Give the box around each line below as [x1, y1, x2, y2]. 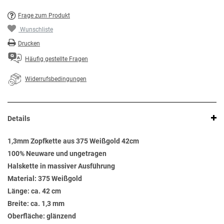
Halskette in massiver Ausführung [7, 162, 115, 170]
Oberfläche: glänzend [7, 212, 76, 220]
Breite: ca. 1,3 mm [7, 199, 64, 208]
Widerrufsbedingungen [25, 75, 86, 83]
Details [7, 114, 30, 123]
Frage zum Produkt [18, 12, 70, 19]
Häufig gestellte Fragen [25, 55, 88, 63]
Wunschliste [20, 26, 53, 33]
